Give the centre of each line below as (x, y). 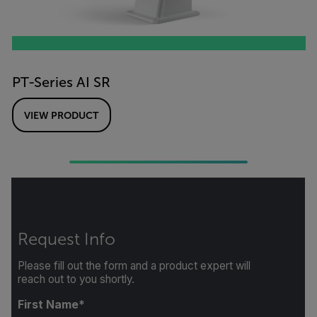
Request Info (66, 239)
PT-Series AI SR (61, 82)
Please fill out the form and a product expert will (134, 266)
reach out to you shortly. (76, 279)
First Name (48, 304)
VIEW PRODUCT (61, 115)
